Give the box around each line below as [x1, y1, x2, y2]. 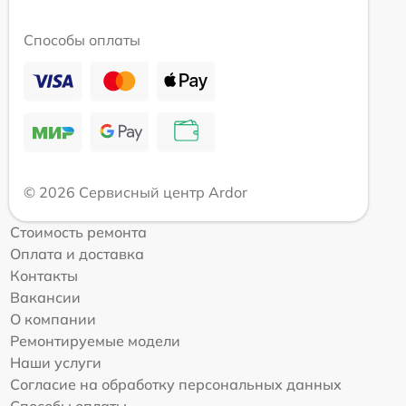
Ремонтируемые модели [10, 331, 180, 350]
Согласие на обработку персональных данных [10, 374, 342, 393]
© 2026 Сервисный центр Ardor [24, 182, 247, 201]
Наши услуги [10, 353, 101, 372]
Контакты [10, 266, 78, 285]
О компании [10, 309, 96, 328]
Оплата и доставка [10, 244, 144, 263]
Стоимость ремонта [10, 222, 147, 241]
